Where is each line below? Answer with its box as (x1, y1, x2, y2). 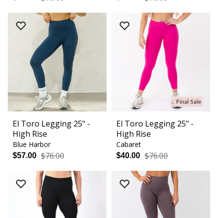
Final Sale (176, 99, 201, 105)
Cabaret (116, 140, 141, 149)
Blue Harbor (13, 140, 51, 149)
